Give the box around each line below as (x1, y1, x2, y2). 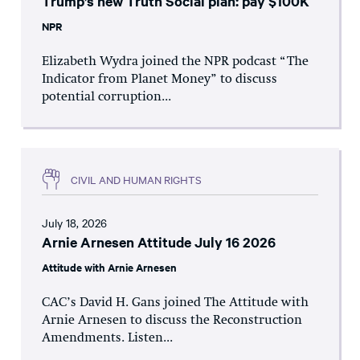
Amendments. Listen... (42, 332, 173, 346)
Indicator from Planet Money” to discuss (42, 73, 277, 87)
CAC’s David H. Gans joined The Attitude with (42, 297, 309, 310)
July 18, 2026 (42, 215, 107, 231)
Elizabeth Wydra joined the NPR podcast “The (42, 55, 309, 69)
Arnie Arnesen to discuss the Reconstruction (42, 314, 302, 328)
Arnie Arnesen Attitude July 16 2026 (42, 232, 276, 252)
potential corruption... (42, 91, 171, 104)
